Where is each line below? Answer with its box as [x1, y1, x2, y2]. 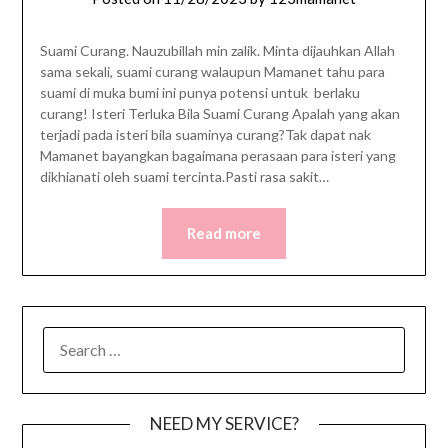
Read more [187, 224, 261, 243]
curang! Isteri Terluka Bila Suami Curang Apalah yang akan [39, 105, 400, 123]
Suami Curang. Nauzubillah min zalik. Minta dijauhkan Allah [39, 42, 395, 60]
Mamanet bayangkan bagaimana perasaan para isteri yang [39, 147, 396, 165]
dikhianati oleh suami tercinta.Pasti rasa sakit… [39, 168, 329, 186]
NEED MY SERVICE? [149, 413, 299, 435]
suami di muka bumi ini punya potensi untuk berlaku [39, 84, 360, 102]
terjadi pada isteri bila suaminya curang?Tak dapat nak [39, 126, 371, 144]
